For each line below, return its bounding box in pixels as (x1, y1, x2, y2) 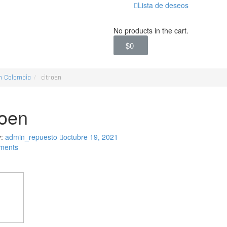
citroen (41, 73, 61, 82)
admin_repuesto (5, 132, 57, 142)
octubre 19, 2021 (63, 132, 118, 142)
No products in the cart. (113, 25, 188, 35)
